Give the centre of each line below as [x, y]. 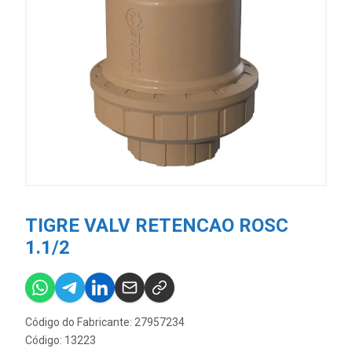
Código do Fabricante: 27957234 [105, 322]
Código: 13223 [60, 340]
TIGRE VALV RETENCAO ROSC [157, 225]
